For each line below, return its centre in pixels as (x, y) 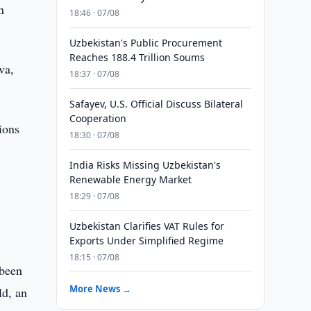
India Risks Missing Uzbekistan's (145, 165)
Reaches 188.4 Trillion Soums (137, 57)
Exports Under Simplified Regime (146, 241)
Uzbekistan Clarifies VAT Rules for (146, 226)
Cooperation (98, 118)
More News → (100, 289)
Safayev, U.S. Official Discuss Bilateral (156, 104)
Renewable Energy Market (130, 179)
